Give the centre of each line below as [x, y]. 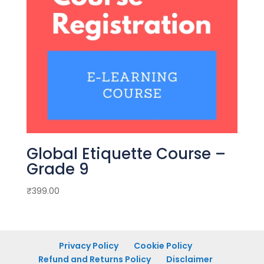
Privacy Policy [88, 246]
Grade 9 [57, 169]
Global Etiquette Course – [126, 154]
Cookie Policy [163, 246]
